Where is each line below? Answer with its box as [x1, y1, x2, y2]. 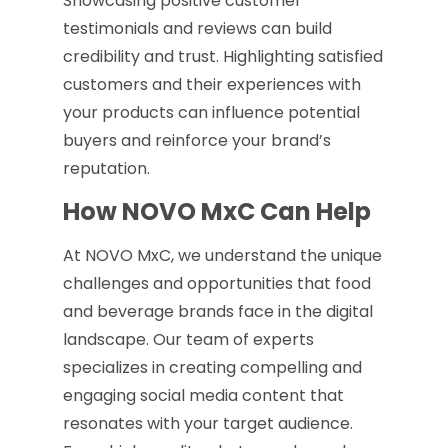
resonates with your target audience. [62, 411, 353, 435]
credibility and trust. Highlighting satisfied [62, 45, 383, 69]
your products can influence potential [62, 101, 360, 125]
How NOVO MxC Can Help [62, 194, 371, 228]
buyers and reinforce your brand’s [62, 129, 331, 153]
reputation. [62, 157, 150, 181]
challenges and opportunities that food [62, 271, 371, 295]
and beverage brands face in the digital [62, 299, 373, 323]
